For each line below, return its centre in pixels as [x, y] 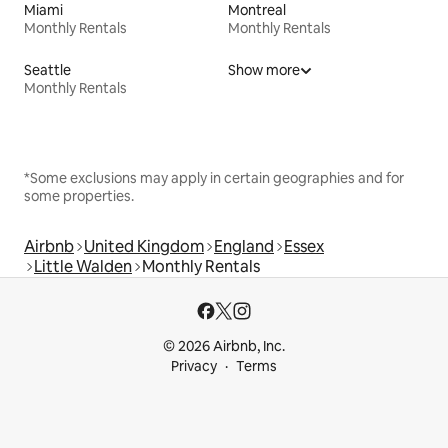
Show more [264, 70]
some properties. [79, 196]
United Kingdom [144, 247]
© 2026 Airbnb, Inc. [224, 346]
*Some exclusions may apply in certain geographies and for [214, 178]
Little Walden [83, 267]
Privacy [194, 366]
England [244, 247]
